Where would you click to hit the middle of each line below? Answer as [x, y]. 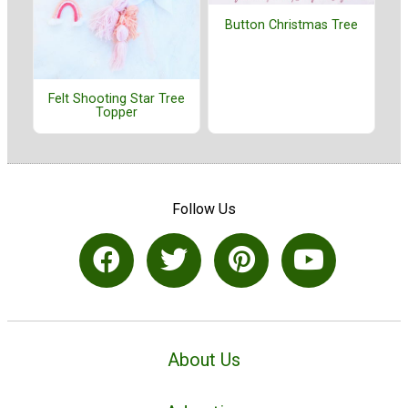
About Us [204, 359]
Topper [117, 113]
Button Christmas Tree [291, 25]
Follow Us [204, 209]
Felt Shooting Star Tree [117, 99]
